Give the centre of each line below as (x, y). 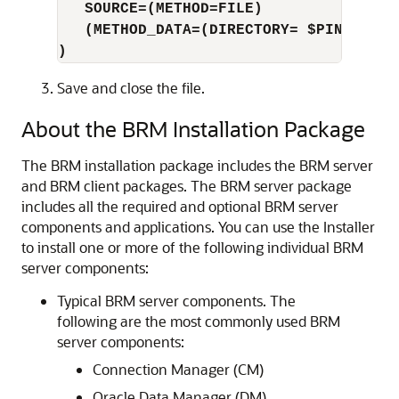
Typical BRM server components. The (176, 301)
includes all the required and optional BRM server (180, 206)
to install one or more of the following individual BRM (192, 247)
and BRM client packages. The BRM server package (187, 186)
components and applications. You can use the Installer (198, 227)
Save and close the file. (131, 88)
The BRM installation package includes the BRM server (197, 165)
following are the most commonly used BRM (199, 321)
